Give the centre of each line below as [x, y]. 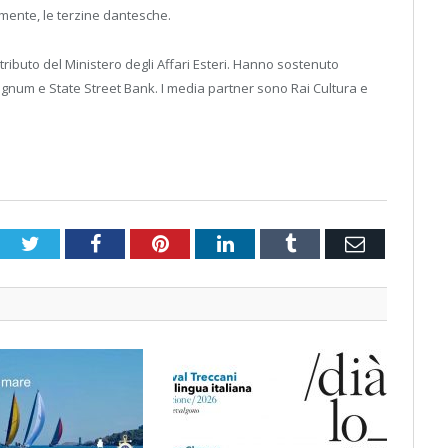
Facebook [138, 242]
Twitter [68, 242]
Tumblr [324, 242]
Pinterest [203, 242]
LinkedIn [269, 242]
